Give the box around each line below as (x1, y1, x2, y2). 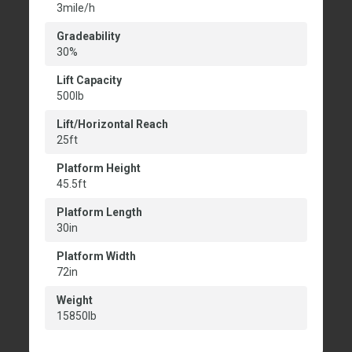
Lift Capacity (57, 74, 122, 87)
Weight (57, 294, 93, 307)
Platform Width (57, 250, 136, 263)
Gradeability (57, 30, 120, 43)
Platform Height (57, 162, 141, 175)
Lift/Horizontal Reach (57, 118, 168, 131)
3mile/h (57, 2, 95, 15)
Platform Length (57, 206, 142, 219)
